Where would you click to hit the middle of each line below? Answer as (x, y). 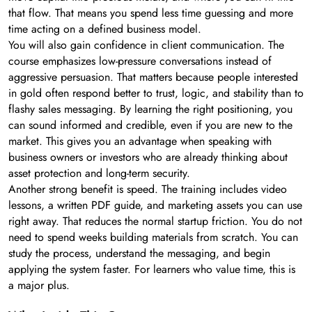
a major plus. (39, 285)
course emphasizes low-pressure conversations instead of (140, 61)
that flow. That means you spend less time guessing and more (151, 13)
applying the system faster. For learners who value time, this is (152, 269)
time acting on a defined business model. (105, 29)
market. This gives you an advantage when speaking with (140, 141)
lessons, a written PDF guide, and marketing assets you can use (155, 205)
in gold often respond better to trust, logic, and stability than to (156, 93)
